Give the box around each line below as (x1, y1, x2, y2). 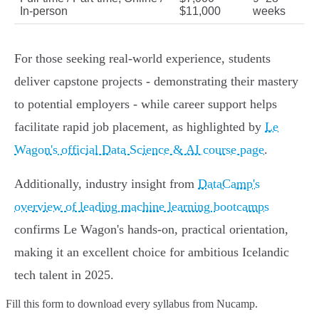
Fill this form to (6, 298, 78, 310)
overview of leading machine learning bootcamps (14, 199, 269, 214)
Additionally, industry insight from (14, 177, 198, 192)
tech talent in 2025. (14, 268, 114, 283)
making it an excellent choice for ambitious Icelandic (14, 245, 289, 260)
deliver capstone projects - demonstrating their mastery (14, 74, 298, 89)
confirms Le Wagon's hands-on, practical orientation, (14, 222, 288, 237)
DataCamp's (198, 177, 260, 192)
